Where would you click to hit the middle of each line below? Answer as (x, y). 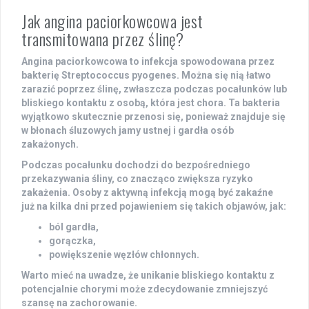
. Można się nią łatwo (224, 76)
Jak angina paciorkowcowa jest (112, 21)
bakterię (41, 76)
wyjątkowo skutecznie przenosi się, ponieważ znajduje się (153, 117)
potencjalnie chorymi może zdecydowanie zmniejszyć (144, 289)
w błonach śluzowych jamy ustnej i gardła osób (128, 131)
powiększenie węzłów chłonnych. (124, 255)
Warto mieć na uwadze (72, 276)
